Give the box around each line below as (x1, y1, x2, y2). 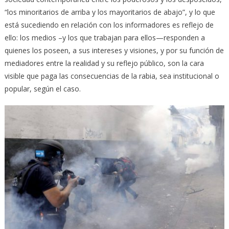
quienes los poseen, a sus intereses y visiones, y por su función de (4, 45, 224, 56)
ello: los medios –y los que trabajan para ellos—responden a (4, 33, 205, 43)
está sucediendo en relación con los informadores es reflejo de (4, 20, 214, 30)
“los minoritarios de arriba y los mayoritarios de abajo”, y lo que (4, 7, 215, 17)
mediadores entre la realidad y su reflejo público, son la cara (4, 58, 204, 68)
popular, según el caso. (4, 84, 81, 94)
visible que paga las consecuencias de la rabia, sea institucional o (4, 71, 219, 81)
